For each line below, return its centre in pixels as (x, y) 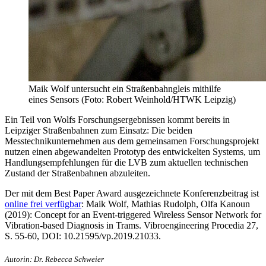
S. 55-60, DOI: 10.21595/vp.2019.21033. (83, 236)
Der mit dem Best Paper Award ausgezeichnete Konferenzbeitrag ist (132, 194)
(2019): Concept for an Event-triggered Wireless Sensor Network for (133, 215)
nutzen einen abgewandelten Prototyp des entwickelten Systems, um (132, 152)
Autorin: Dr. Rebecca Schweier (54, 259)
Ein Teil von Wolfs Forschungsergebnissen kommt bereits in (117, 120)
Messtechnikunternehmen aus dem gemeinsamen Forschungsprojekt (132, 141)
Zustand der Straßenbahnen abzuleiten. (77, 173)
